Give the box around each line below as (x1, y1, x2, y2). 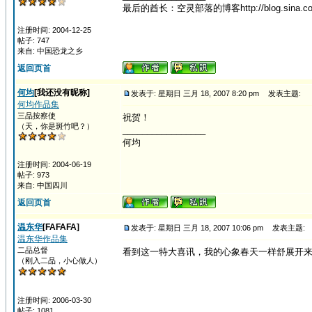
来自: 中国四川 (17, 181, 68, 189)
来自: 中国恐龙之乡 (17, 47, 83, 55)
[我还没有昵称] (34, 88, 90, 97)
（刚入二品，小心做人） (17, 256, 102, 265)
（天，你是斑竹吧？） (17, 122, 94, 130)
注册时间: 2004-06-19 (17, 160, 91, 169)
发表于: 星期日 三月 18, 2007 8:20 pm (131, 89, 259, 97)
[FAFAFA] (42, 222, 79, 232)
